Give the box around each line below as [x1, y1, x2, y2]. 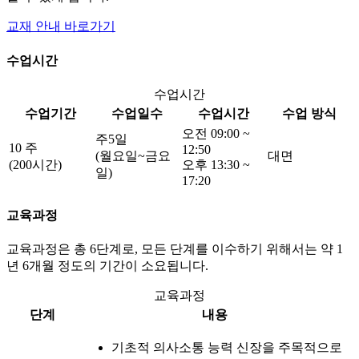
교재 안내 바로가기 [6, 19, 115, 34]
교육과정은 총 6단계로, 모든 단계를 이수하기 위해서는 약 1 [6, 242, 343, 256]
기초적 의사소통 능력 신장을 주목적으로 [111, 341, 342, 355]
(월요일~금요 [95, 148, 171, 163]
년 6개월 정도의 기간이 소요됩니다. [6, 259, 208, 273]
